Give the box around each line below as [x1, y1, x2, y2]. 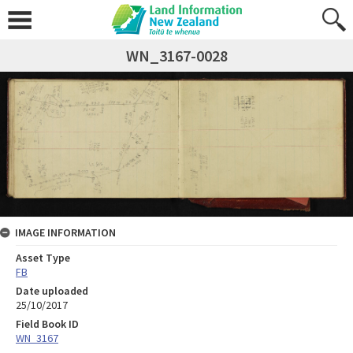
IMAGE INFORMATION [15, 225, 116, 240]
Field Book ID [16, 317, 79, 332]
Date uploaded [16, 284, 88, 299]
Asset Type [16, 251, 70, 266]
